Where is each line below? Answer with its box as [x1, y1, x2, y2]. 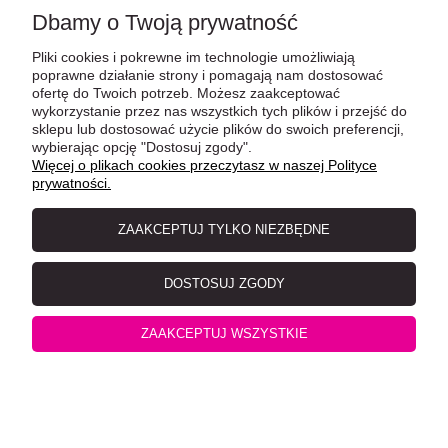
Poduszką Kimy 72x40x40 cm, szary [42, 204, 270, 221]
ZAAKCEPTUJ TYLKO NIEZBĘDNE [118, 222, 330, 237]
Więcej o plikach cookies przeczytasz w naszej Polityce [32, 157, 377, 173]
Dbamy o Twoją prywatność [32, 10, 298, 35]
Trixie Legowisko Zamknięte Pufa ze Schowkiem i [42, 169, 353, 186]
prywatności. [32, 175, 111, 191]
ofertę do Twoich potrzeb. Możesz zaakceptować [32, 85, 340, 101]
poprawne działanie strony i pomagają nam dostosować [32, 67, 383, 83]
